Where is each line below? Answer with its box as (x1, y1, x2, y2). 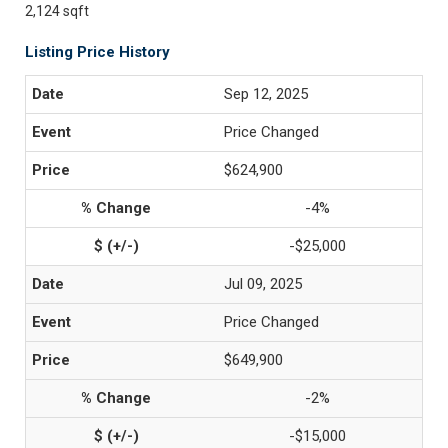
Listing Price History (25, 43, 170, 61)
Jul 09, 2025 (224, 275, 302, 293)
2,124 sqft (25, 3, 89, 19)
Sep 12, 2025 (224, 85, 308, 103)
